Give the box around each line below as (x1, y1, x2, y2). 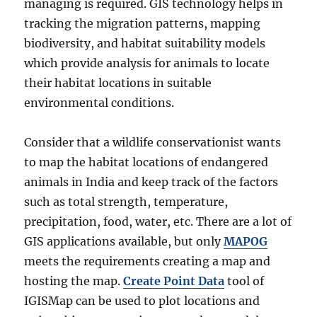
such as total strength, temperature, (24, 195, 229, 209)
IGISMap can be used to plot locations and (24, 294, 260, 309)
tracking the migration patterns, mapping (24, 16, 261, 31)
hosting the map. (24, 274, 124, 289)
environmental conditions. (24, 96, 178, 110)
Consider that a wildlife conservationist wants (24, 135, 282, 150)
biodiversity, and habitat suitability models (24, 36, 266, 51)
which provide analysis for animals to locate (24, 56, 270, 71)
